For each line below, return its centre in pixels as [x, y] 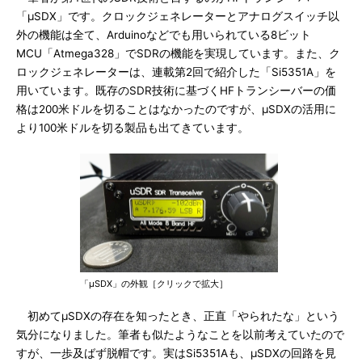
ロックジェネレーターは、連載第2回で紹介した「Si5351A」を [176, 72]
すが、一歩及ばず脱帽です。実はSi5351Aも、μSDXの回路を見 [176, 353]
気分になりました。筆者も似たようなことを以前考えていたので [180, 335]
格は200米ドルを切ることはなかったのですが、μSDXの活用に [176, 109]
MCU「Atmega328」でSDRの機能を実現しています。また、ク [178, 53]
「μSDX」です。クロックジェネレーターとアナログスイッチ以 [178, 16]
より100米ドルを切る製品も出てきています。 [133, 128]
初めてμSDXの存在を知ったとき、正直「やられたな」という [178, 316]
